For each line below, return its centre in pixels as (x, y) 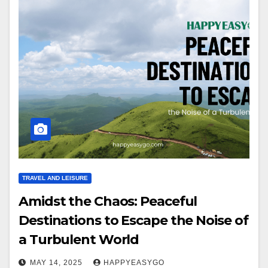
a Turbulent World (79, 240)
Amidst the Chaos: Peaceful (108, 201)
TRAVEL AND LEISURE (55, 178)
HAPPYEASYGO (134, 263)
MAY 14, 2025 (57, 263)
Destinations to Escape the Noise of (133, 220)
